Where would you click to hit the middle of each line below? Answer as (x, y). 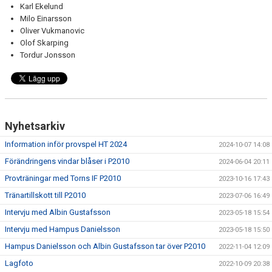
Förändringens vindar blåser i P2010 (67, 161)
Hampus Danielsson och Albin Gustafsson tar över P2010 (105, 246)
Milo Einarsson (46, 19)
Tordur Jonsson (48, 55)
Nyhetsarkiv (35, 126)
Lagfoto (19, 263)
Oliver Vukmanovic (52, 31)
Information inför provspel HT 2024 (66, 144)
